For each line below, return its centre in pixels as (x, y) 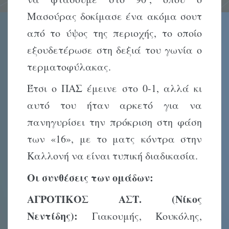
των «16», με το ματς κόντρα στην (114, 139)
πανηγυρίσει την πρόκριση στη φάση (114, 122)
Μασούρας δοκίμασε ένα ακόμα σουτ (114, 16)
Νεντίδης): (53, 216)
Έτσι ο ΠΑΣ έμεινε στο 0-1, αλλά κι (114, 88)
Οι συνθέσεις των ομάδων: (90, 177)
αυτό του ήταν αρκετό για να (114, 105)
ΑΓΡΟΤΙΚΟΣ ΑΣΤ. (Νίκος (114, 199)
